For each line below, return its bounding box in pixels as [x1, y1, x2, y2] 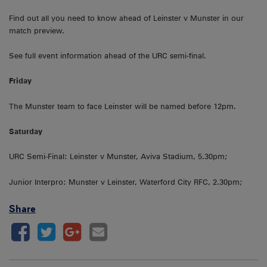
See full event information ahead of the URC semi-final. [9, 51, 206, 60]
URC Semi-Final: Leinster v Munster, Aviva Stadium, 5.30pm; [9, 152, 228, 162]
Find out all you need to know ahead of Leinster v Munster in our [9, 13, 244, 23]
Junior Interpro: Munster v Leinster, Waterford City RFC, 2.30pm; [9, 177, 243, 187]
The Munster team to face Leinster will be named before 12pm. [9, 101, 236, 111]
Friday [9, 76, 32, 86]
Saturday [9, 126, 42, 136]
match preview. [9, 26, 64, 35]
